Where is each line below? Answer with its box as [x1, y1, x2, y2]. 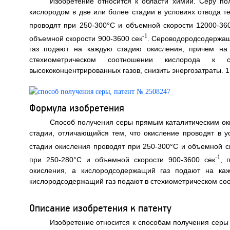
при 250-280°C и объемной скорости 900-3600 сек [29, 155, 215, 164]
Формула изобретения [29, 101, 124, 114]
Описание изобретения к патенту [29, 201, 171, 214]
